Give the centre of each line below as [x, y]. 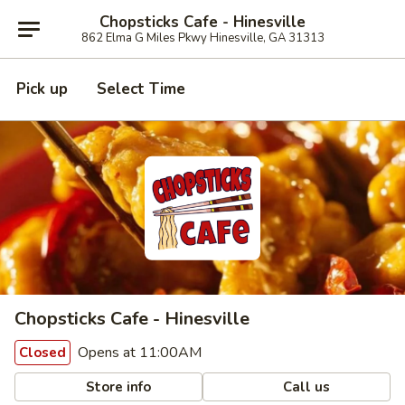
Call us [305, 386]
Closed [42, 353]
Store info [117, 386]
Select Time [141, 89]
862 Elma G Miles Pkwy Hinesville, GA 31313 [202, 38]
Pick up [42, 89]
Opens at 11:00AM [138, 353]
